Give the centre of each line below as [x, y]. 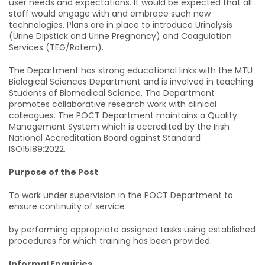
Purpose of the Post [54, 172]
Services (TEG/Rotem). [56, 47]
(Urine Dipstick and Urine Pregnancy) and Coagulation [120, 36]
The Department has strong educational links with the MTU [131, 70]
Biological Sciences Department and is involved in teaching [131, 82]
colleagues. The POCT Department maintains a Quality [123, 115]
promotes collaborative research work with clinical [113, 104]
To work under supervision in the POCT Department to [121, 195]
